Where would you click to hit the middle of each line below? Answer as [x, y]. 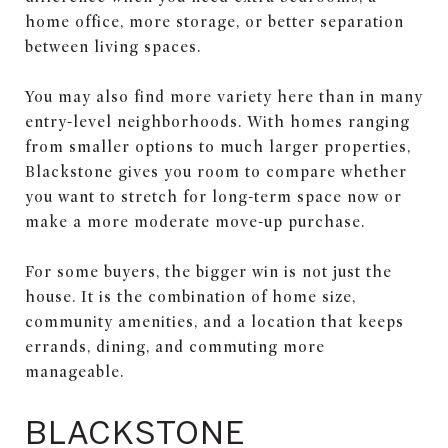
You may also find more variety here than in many [224, 96]
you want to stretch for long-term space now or [213, 196]
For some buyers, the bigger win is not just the [208, 271]
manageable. [74, 371]
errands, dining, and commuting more [175, 346]
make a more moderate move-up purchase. [195, 221]
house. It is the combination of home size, [190, 296]
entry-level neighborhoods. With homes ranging [217, 121]
